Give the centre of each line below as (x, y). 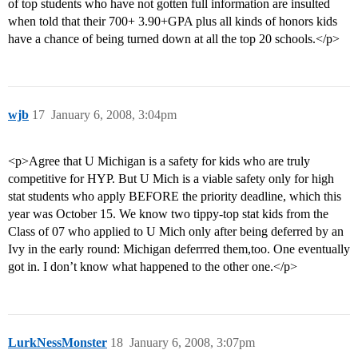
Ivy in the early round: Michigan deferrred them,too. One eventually (179, 249)
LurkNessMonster (58, 343)
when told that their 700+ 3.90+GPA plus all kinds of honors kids (173, 22)
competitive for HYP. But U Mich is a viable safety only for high (171, 179)
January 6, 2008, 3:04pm (114, 115)
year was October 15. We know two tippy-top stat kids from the (168, 214)
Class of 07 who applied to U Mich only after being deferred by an (176, 232)
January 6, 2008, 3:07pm (192, 343)
